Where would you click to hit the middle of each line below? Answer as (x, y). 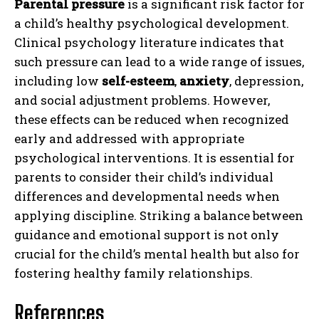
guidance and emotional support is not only (147, 234)
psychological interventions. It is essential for (155, 157)
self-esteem (138, 80)
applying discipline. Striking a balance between (159, 215)
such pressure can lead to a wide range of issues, (159, 61)
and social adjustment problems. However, (142, 100)
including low (58, 80)
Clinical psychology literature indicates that (149, 42)
